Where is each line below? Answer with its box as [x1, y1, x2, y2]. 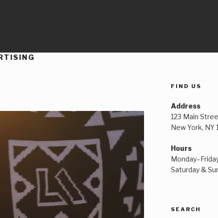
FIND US [170, 82, 201, 90]
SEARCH [170, 205, 201, 213]
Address [170, 101, 200, 110]
